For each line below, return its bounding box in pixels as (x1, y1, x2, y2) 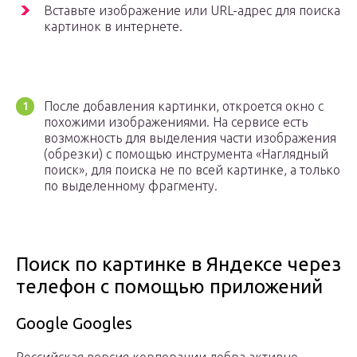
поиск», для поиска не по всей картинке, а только (44, 163, 340, 178)
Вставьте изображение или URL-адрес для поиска (44, 3, 340, 18)
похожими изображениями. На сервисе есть (44, 115, 308, 130)
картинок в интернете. (44, 19, 182, 34)
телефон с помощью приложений (16, 276, 323, 298)
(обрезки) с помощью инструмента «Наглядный (44, 147, 328, 162)
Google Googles (16, 314, 132, 333)
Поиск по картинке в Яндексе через (16, 253, 341, 276)
